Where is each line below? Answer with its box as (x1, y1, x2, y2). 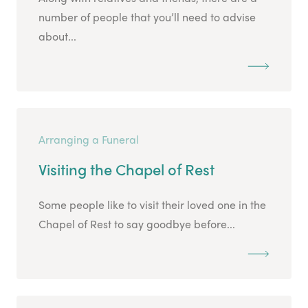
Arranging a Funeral (38, 131, 139, 148)
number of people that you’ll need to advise (38, 9, 256, 25)
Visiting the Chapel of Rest (38, 158, 214, 181)
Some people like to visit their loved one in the (38, 197, 266, 213)
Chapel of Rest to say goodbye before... (38, 216, 235, 232)
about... (38, 28, 76, 45)
